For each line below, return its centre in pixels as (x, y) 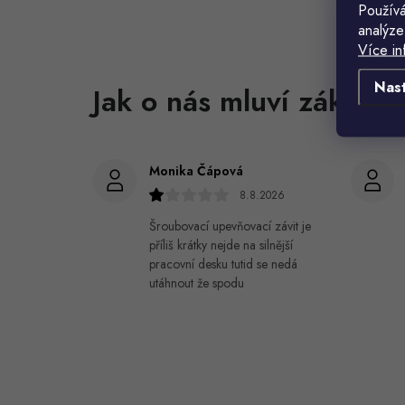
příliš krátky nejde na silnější (221, 245)
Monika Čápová (196, 170)
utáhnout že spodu (197, 283)
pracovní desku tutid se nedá (223, 264)
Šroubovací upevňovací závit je (230, 226)
